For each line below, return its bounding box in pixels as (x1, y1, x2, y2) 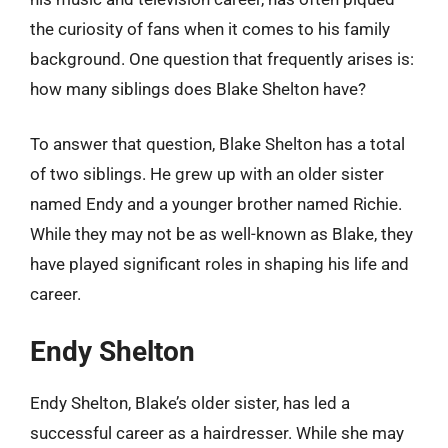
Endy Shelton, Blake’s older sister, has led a (30, 392, 350, 413)
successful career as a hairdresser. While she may (30, 422, 404, 443)
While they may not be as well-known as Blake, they (30, 224, 413, 244)
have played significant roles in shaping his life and (30, 254, 409, 274)
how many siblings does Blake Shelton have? (30, 78, 366, 99)
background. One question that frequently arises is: (30, 48, 414, 69)
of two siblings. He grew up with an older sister (30, 164, 384, 184)
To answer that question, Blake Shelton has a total (30, 134, 405, 154)
